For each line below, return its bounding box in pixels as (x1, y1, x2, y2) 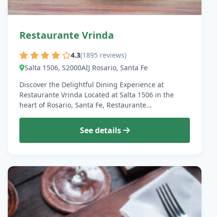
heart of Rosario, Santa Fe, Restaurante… (19, 100, 152, 109)
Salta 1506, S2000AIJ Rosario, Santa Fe (25, 62, 148, 72)
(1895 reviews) (80, 50, 126, 60)
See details (79, 124, 123, 136)
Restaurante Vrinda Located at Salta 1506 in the (19, 90, 174, 99)
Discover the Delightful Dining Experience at (19, 79, 164, 89)
